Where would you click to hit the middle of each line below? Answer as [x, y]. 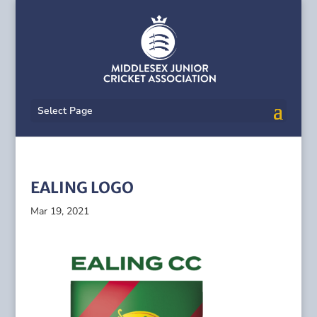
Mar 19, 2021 [59, 211]
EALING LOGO [82, 188]
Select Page [65, 111]
